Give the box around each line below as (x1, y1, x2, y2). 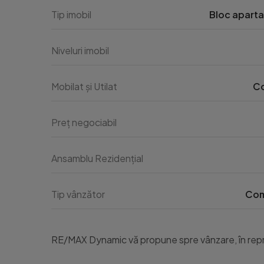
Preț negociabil (51, 116, 117, 128)
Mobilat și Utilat (51, 80, 117, 93)
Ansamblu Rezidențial (51, 152, 143, 164)
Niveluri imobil (51, 44, 109, 57)
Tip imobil (51, 8, 91, 21)
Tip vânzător (51, 188, 105, 200)
